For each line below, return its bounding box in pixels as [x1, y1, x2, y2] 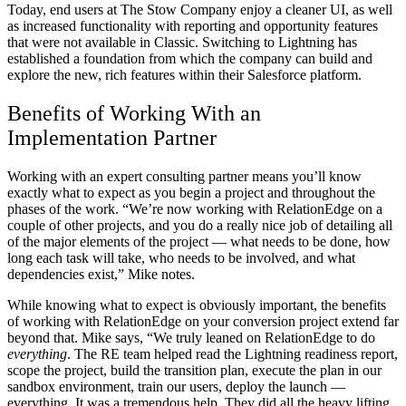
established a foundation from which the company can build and [7, 50, 372, 66]
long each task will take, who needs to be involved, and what [7, 249, 355, 266]
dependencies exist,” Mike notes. [7, 266, 195, 282]
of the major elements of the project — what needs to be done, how [7, 233, 391, 249]
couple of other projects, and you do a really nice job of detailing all [7, 217, 392, 233]
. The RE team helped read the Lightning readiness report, [67, 345, 398, 362]
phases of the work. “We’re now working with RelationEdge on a [7, 200, 382, 217]
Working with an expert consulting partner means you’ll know [7, 168, 362, 184]
